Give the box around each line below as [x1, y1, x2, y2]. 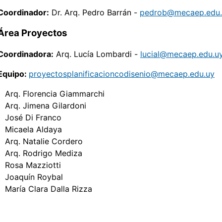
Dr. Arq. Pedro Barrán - [49, 7, 140, 18]
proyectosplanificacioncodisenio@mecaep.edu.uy [29, 69, 215, 79]
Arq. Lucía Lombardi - [54, 49, 140, 59]
